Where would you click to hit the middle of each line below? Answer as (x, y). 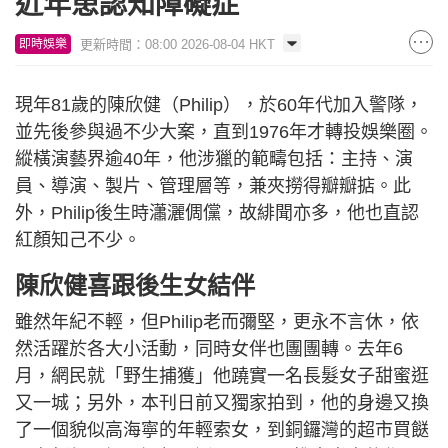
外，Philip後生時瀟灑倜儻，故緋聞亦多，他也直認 (217, 213)
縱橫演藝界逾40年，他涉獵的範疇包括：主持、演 (214, 159)
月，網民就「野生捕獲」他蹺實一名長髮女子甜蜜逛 (222, 376)
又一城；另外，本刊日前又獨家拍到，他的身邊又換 (222, 403)
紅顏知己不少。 (78, 240)
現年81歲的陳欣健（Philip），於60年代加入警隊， (219, 105)
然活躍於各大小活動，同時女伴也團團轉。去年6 (209, 349)
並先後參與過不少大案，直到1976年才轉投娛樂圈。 (224, 132)
